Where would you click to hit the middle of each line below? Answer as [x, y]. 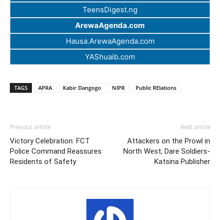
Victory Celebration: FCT [50, 141]
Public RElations [156, 88]
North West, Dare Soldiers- [167, 151]
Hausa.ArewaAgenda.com [110, 41]
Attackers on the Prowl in [169, 141]
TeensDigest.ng [110, 10]
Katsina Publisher [182, 162]
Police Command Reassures [56, 151]
